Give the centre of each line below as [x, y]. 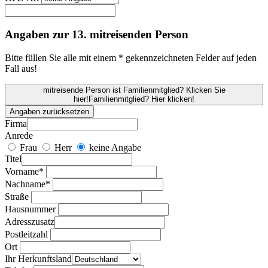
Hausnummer [30, 209]
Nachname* [28, 184]
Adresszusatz [30, 221]
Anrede [19, 135]
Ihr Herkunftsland [38, 258]
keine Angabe [114, 147]
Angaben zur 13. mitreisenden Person [97, 34]
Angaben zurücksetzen [49, 111]
